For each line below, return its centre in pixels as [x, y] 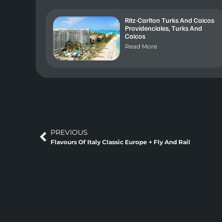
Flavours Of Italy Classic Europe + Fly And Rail [120, 142]
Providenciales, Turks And [163, 28]
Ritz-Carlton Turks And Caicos [169, 20]
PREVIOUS [69, 132]
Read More [141, 47]
